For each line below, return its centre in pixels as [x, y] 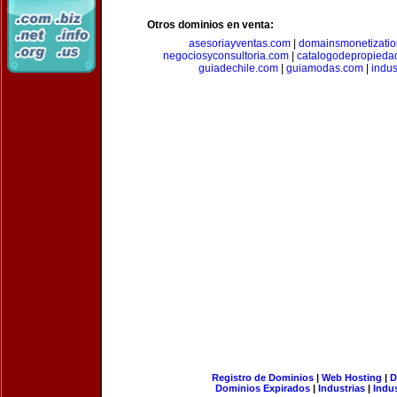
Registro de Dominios [262, 378]
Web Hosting [351, 378]
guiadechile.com [238, 68]
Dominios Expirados [263, 388]
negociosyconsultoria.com [226, 56]
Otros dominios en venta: [210, 25]
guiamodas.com [325, 68]
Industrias [342, 388]
